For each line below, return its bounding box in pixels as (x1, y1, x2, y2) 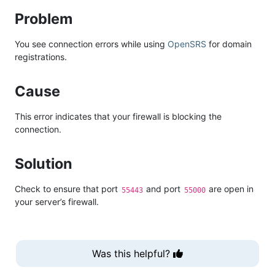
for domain (206, 39, 252, 50)
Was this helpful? (92, 247, 173, 260)
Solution (15, 155, 76, 173)
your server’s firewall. (15, 196, 99, 207)
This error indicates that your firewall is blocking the (15, 111, 222, 122)
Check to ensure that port (15, 184, 120, 195)
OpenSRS (168, 39, 206, 50)
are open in (206, 184, 254, 195)
